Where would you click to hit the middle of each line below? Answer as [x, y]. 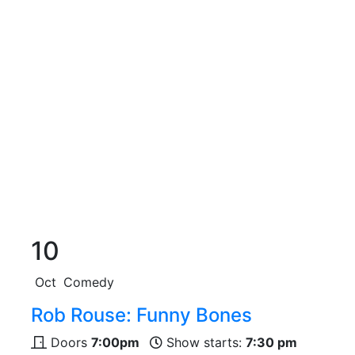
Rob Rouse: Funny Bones [141, 315]
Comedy [89, 282]
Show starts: [204, 343]
